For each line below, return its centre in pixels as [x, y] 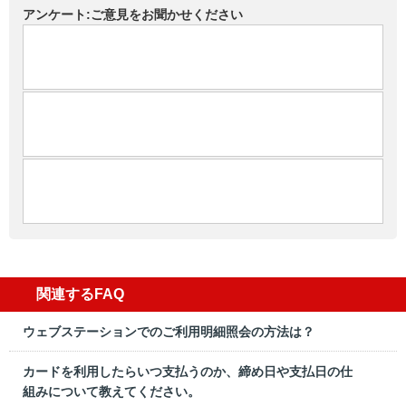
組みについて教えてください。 [111, 391]
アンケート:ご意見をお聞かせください [133, 15]
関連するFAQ [80, 295]
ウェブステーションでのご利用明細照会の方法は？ [169, 331]
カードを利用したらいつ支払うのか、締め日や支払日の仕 [188, 371]
